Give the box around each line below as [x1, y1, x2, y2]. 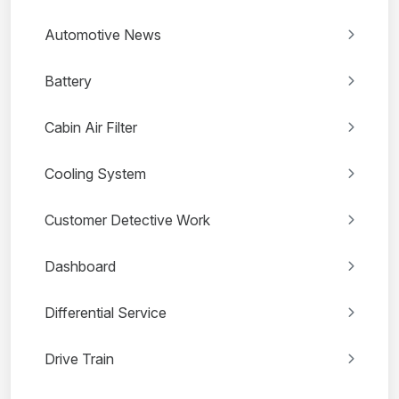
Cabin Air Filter [45, 118, 137, 137]
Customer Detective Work [45, 211, 210, 230]
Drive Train [45, 350, 114, 369]
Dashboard [45, 257, 116, 276]
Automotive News [45, 26, 161, 45]
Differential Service [45, 304, 167, 322]
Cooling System [45, 165, 146, 183]
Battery [45, 72, 92, 91]
